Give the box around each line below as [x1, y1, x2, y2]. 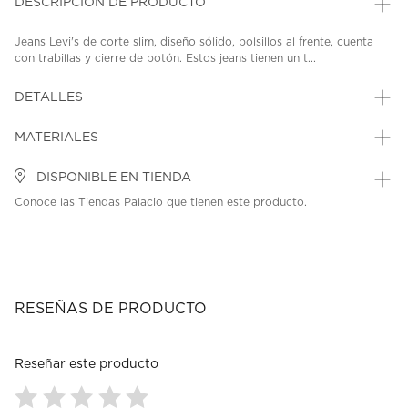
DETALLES [15, 91, 83, 105]
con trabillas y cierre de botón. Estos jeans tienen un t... [15, 53, 316, 65]
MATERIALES [15, 131, 98, 145]
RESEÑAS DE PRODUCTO [15, 301, 207, 317]
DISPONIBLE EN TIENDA [33, 171, 191, 185]
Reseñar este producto [15, 358, 158, 372]
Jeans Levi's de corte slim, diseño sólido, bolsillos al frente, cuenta [15, 36, 373, 48]
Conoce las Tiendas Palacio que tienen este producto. [15, 197, 307, 209]
